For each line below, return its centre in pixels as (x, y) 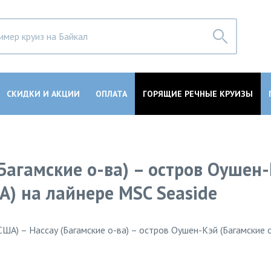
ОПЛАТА (111, 94)
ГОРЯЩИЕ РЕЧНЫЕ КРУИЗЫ (198, 94)
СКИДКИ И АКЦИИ (43, 94)
